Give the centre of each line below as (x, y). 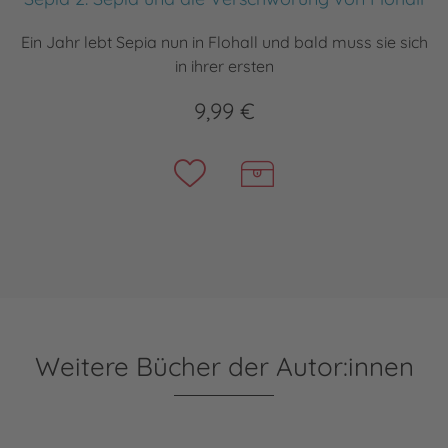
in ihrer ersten (224, 65)
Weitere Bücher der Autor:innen (224, 366)
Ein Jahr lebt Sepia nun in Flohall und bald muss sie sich (224, 41)
